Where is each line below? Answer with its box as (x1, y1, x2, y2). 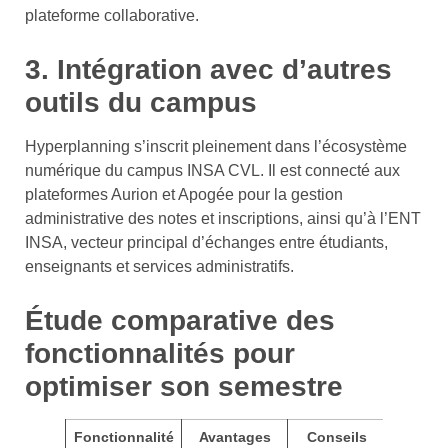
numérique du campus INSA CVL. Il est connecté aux (25, 161, 400, 179)
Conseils (306, 428, 367, 445)
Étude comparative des (25, 304, 335, 336)
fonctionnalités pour (25, 337, 295, 369)
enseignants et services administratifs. (25, 257, 294, 275)
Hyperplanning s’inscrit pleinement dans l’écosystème (25, 137, 407, 155)
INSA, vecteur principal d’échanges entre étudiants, (25, 233, 388, 251)
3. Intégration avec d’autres (25, 53, 392, 85)
